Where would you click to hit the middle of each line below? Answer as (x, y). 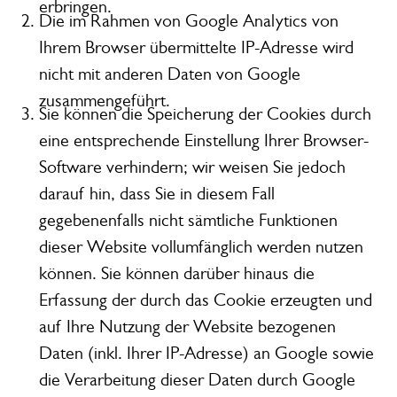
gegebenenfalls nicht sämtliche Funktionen (188, 221)
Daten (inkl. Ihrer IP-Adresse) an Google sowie (206, 354)
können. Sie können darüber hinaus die (176, 274)
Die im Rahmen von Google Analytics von (188, 20)
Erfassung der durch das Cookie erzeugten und (205, 300)
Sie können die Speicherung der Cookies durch (205, 114)
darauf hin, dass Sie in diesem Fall (156, 194)
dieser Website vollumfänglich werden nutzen (201, 247)
